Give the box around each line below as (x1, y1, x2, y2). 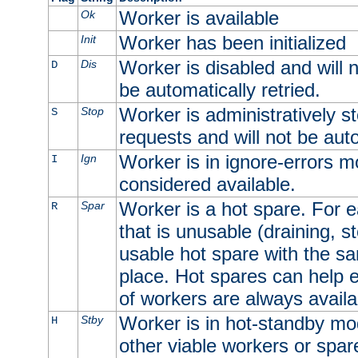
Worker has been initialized (118, 32, 346, 54)
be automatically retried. (118, 79, 320, 101)
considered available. (118, 173, 296, 196)
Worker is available (118, 7, 279, 30)
